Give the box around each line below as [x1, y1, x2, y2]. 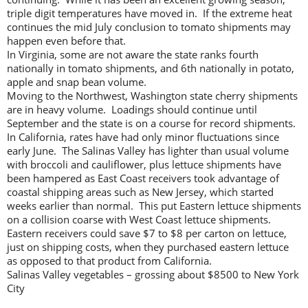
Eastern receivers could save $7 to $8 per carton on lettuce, [7, 226, 287, 241]
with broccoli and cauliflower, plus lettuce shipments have [7, 157, 281, 172]
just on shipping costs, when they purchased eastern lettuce [7, 240, 289, 254]
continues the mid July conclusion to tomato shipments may [7, 20, 291, 34]
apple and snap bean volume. [7, 75, 146, 89]
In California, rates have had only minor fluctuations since [7, 130, 279, 144]
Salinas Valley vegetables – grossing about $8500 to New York [7, 267, 299, 282]
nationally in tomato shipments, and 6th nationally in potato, [7, 61, 294, 76]
